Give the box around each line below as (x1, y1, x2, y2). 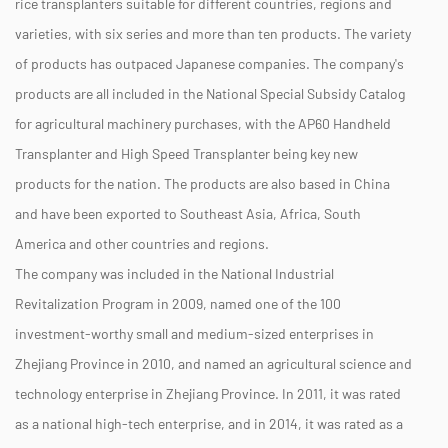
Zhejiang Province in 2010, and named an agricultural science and (15, 354, 412, 372)
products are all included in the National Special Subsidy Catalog (15, 84, 405, 102)
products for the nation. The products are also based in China (15, 174, 390, 192)
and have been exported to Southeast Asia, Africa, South (15, 204, 361, 222)
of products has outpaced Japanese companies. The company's (15, 54, 404, 72)
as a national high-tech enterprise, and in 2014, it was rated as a (15, 414, 403, 432)
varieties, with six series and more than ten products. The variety (15, 24, 411, 42)
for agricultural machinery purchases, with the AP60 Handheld (15, 114, 391, 132)
